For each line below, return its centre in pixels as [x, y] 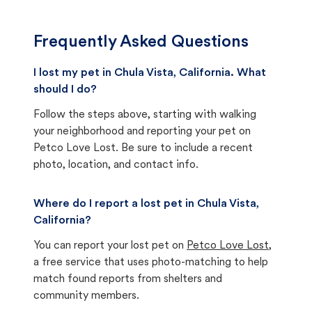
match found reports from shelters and [128, 279]
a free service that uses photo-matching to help [151, 263]
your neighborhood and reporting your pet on [142, 132]
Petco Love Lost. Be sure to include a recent [143, 148]
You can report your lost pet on [109, 246]
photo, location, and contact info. [116, 165]
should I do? [65, 90]
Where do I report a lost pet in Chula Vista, [146, 204]
